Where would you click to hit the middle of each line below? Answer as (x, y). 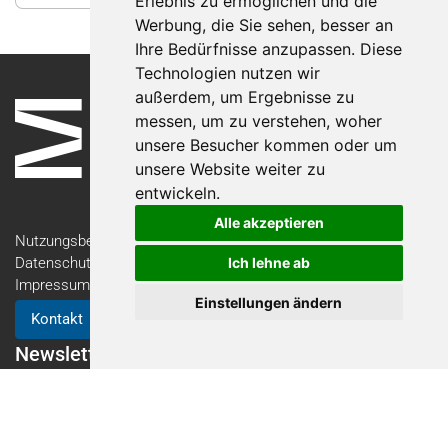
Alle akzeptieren (268, 223)
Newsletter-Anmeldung (107, 397)
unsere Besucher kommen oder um (265, 144)
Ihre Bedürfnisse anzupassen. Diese (268, 48)
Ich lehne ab (268, 262)
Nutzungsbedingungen (88, 240)
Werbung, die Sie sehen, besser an (263, 24)
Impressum (52, 284)
